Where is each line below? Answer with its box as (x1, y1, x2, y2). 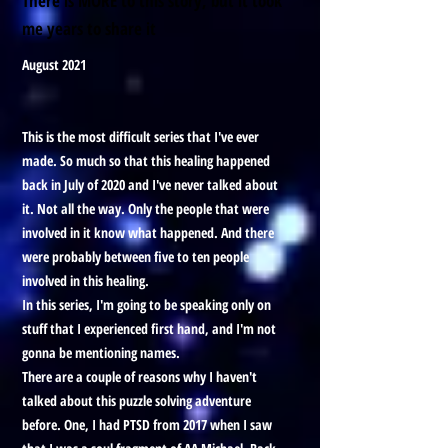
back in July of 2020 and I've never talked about (22, 175, 278, 194)
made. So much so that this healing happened (22, 151, 270, 170)
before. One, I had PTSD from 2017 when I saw (22, 415, 272, 434)
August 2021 (22, 55, 86, 74)
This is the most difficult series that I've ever (22, 127, 259, 146)
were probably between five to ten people (22, 247, 249, 266)
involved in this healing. (22, 271, 149, 290)
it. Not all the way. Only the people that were (22, 199, 269, 218)
